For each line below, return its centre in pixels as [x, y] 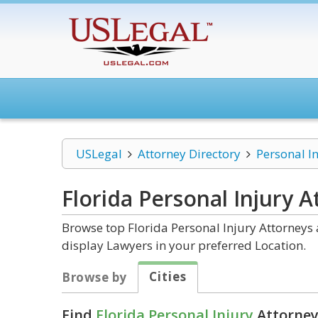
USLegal [99, 154]
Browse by [94, 277]
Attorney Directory [189, 154]
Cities [168, 276]
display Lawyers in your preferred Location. [184, 245]
